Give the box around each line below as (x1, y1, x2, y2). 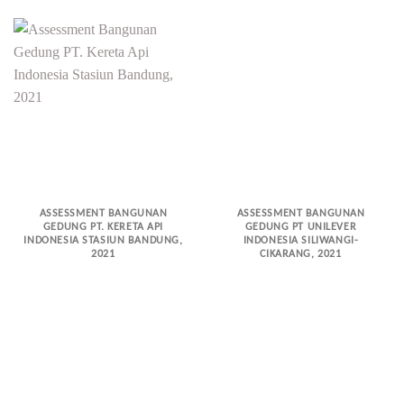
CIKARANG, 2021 (260, 248, 342, 260)
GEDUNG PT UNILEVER (244, 221, 357, 233)
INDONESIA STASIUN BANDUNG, (23, 234, 183, 246)
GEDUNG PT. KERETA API (42, 221, 164, 233)
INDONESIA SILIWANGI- (243, 234, 359, 246)
